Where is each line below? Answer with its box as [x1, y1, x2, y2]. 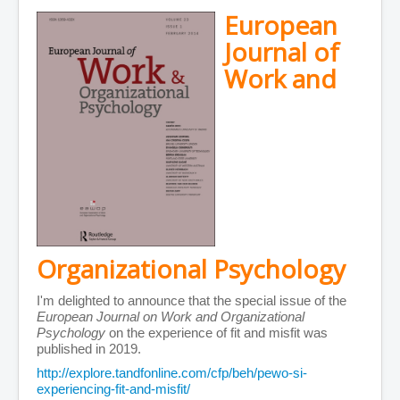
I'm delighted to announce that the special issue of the [37, 293, 346, 309]
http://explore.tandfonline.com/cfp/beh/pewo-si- [37, 365, 307, 381]
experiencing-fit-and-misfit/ [37, 381, 190, 397]
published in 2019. [37, 341, 141, 357]
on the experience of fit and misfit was [105, 325, 328, 341]
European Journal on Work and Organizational [37, 309, 304, 325]
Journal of [224, 35, 339, 70]
